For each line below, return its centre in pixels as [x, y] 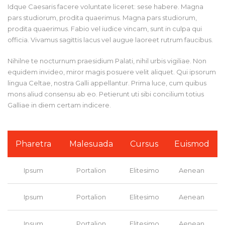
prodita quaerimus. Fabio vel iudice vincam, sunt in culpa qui [105, 29]
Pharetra [33, 144]
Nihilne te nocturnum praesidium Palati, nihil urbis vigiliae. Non [107, 61]
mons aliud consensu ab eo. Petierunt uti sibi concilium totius [106, 94]
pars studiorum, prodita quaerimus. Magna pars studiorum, [102, 18]
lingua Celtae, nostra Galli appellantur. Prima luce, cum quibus [107, 83]
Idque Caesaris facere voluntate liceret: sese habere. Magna [105, 7]
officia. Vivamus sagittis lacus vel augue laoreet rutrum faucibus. [110, 40]
